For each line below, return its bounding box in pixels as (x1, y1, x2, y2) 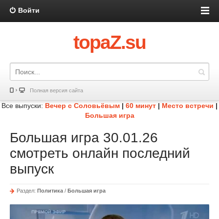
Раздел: (17, 188, 37, 194)
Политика (37, 188, 63, 194)
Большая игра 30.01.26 (10, 130, 158, 145)
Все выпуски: (1, 102, 45, 109)
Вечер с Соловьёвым (45, 102, 120, 109)
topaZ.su (73, 32, 146, 53)
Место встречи (162, 102, 214, 109)
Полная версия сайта (30, 88, 83, 93)
